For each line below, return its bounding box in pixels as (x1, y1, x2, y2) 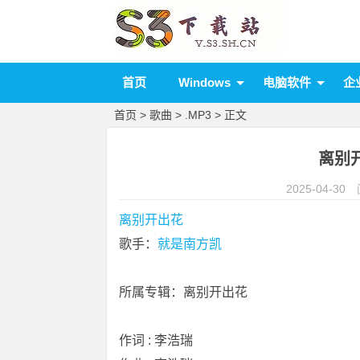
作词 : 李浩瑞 (119, 333, 193, 347)
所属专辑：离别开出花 (119, 285, 247, 299)
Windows (178, 76, 231, 89)
